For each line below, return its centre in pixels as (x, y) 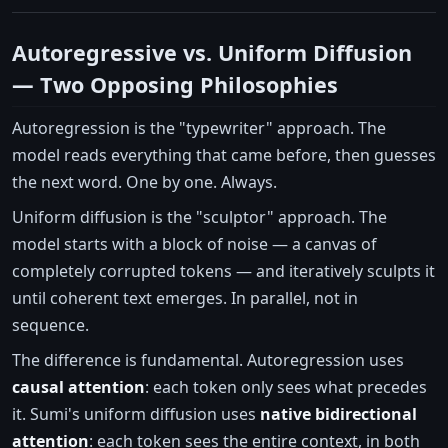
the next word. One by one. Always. (144, 181)
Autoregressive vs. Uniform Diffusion (212, 53)
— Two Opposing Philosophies (175, 85)
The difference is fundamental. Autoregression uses (208, 359)
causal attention (78, 386)
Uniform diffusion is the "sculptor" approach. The (199, 216)
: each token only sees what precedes (286, 386)
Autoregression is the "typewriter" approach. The (199, 127)
